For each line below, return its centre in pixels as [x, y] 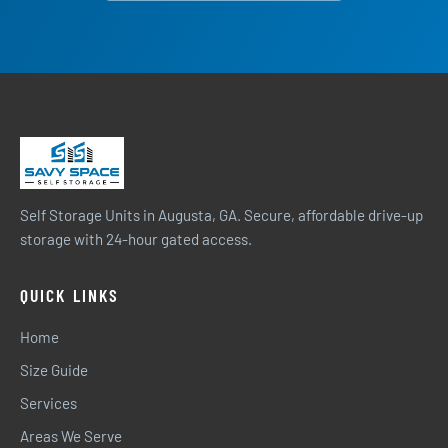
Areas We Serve [71, 436]
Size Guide [54, 370]
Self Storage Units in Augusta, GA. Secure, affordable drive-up [221, 215]
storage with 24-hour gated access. [136, 239]
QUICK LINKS [70, 295]
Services [48, 403]
